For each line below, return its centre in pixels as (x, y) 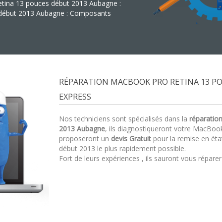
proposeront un (85, 139)
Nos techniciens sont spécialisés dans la (124, 119)
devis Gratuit (131, 139)
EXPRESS (75, 97)
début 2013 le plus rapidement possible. (122, 148)
